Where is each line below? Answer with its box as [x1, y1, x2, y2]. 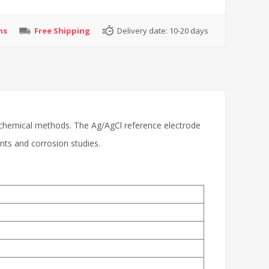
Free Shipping [34, 25, 90, 36]
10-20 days [169, 25, 208, 36]
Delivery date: [117, 25, 168, 36]
